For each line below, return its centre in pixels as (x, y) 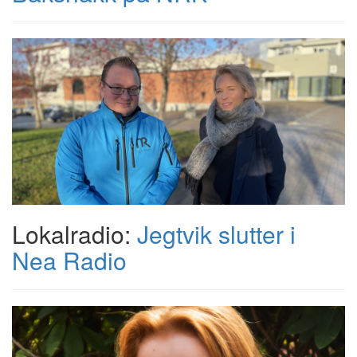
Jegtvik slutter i (216, 234)
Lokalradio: (75, 234)
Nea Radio (69, 260)
